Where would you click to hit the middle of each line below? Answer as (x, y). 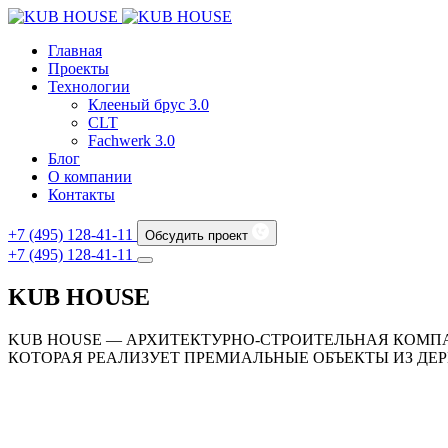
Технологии (89, 86)
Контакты (81, 194)
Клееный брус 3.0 (148, 104)
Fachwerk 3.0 (131, 140)
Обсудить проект (196, 235)
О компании (90, 176)
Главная (75, 50)
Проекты (78, 68)
